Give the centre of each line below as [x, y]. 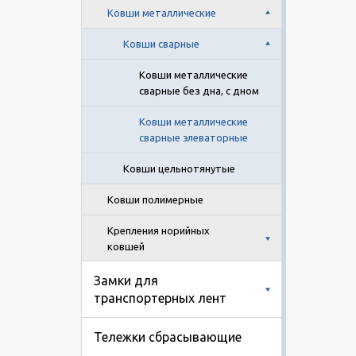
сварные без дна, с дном [199, 90]
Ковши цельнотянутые [179, 168]
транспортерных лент [160, 298]
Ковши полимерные [155, 199]
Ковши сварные [161, 43]
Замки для [126, 280]
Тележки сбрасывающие [168, 337]
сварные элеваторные [193, 137]
